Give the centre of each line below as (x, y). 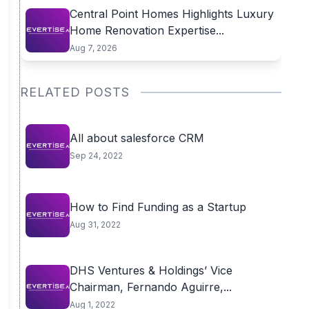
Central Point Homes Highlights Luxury (171, 14)
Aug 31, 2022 (95, 225)
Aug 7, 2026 (93, 48)
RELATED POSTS (74, 92)
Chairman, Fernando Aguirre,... (150, 287)
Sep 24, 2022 (96, 156)
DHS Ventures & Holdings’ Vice (151, 270)
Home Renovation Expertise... (147, 30)
